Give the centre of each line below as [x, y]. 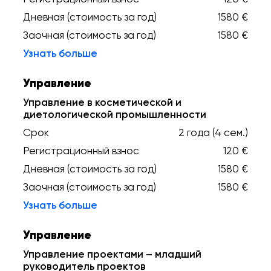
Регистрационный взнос [81, 151]
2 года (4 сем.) [213, 132]
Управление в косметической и [102, 102]
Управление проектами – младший [112, 254]
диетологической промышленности [115, 114]
